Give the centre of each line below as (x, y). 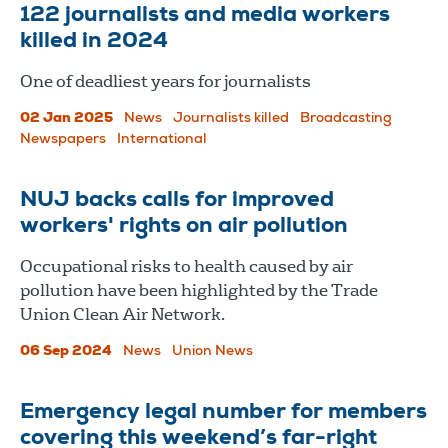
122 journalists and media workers (205, 15)
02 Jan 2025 (66, 118)
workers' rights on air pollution (184, 226)
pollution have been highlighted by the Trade (199, 290)
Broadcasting (346, 118)
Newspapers (63, 139)
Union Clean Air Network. (122, 314)
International (162, 139)
